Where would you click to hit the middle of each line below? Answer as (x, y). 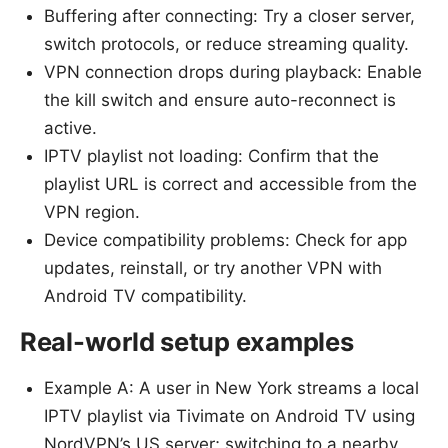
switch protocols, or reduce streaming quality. (226, 43)
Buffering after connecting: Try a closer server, (229, 15)
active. (70, 127)
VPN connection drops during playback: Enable (233, 71)
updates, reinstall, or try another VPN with (213, 267)
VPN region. (92, 211)
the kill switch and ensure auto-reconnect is (220, 99)
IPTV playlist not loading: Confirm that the (211, 155)
